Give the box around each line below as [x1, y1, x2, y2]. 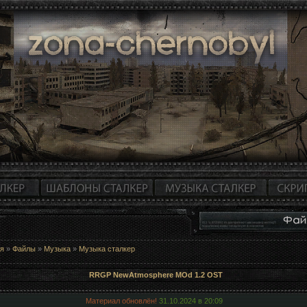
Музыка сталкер [79, 245, 135, 253]
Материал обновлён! [85, 296, 157, 305]
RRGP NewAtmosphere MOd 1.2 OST [89, 270, 223, 279]
